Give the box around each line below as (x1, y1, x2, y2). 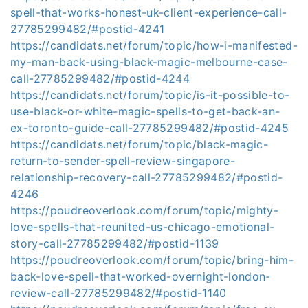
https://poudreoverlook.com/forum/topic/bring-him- (10, 253, 294, 267)
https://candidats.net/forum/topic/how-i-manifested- (10, 38, 298, 52)
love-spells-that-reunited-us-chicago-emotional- (10, 220, 275, 234)
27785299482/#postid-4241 (10, 22, 165, 36)
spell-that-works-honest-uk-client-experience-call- (10, 5, 287, 19)
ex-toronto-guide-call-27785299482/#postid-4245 (10, 121, 289, 135)
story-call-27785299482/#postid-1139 (10, 236, 219, 250)
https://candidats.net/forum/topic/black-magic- (10, 137, 269, 151)
